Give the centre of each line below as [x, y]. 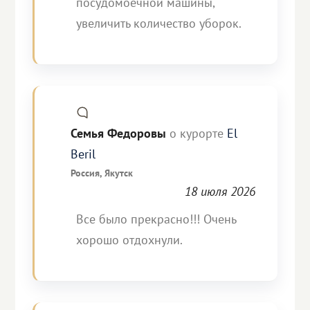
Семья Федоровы [120, 133]
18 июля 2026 [220, 191]
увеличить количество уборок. [159, 23]
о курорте [197, 133]
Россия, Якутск [102, 173]
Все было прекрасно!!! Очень [156, 219]
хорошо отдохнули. [130, 240]
